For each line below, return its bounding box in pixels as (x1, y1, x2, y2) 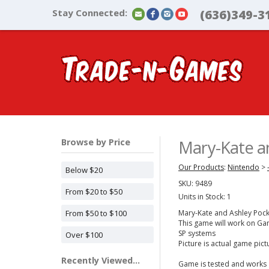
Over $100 (65, 229, 103, 240)
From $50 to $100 (65, 208, 127, 219)
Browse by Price (61, 136, 130, 148)
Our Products (178, 162, 224, 172)
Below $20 (65, 165, 103, 175)
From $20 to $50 (65, 186, 122, 197)
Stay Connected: (52, 7, 127, 19)
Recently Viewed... (61, 255, 140, 266)
